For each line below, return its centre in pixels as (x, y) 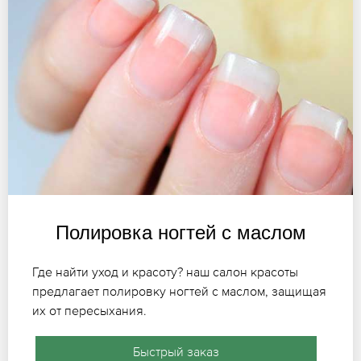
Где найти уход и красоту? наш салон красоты (165, 272)
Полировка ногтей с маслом (180, 233)
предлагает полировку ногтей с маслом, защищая (179, 291)
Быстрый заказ (176, 352)
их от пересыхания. (89, 311)
